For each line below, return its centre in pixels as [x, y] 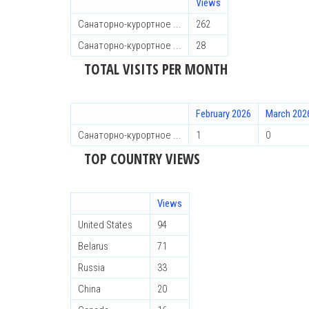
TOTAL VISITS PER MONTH [156, 69]
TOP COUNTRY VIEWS [142, 159]
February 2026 [223, 114]
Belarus [93, 246]
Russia [91, 268]
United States [105, 225]
